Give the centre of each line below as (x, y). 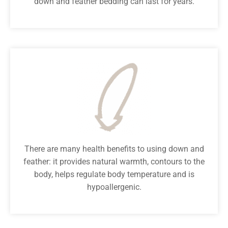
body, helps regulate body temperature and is (114, 174)
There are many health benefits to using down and (114, 149)
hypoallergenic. (114, 187)
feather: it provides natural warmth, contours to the (114, 162)
